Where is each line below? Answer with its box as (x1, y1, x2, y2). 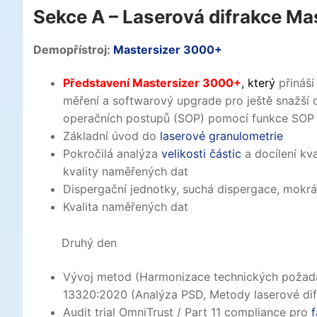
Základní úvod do (62, 129, 160, 144)
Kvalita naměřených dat (62, 200, 188, 214)
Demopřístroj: (33, 42, 113, 57)
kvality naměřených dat (62, 164, 188, 179)
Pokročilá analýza (62, 146, 161, 161)
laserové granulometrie (159, 129, 283, 144)
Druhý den (62, 236, 117, 250)
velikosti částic (161, 146, 241, 161)
